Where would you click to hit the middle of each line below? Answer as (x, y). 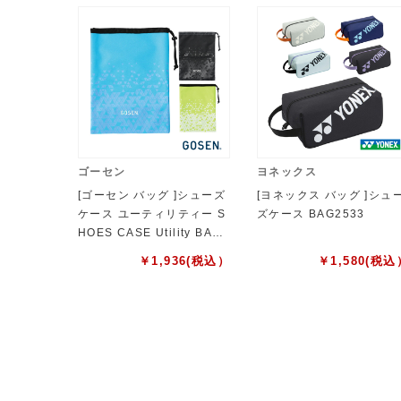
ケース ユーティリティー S (152, 214)
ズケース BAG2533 (311, 214)
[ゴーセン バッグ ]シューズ (152, 196)
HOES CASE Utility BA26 (153, 233)
